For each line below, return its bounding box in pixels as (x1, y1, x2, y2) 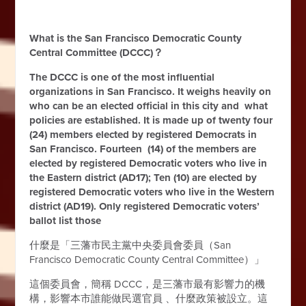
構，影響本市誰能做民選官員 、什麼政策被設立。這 (29, 292, 268, 305)
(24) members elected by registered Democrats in (29, 128, 258, 141)
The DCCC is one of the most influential (29, 70, 215, 83)
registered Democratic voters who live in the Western (29, 185, 275, 198)
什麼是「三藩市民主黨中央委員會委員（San (29, 238, 232, 251)
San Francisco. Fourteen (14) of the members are (29, 142, 257, 155)
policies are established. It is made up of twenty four (29, 113, 273, 126)
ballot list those (29, 214, 105, 227)
